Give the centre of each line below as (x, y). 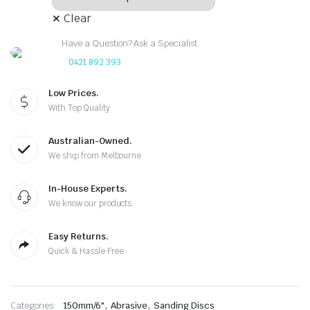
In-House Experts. (88, 189)
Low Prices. (74, 93)
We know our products (90, 203)
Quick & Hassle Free (86, 251)
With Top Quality (79, 108)
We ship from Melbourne (95, 156)
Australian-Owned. (90, 141)
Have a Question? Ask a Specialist (130, 43)
